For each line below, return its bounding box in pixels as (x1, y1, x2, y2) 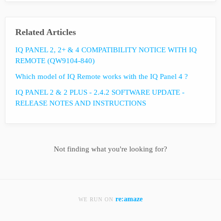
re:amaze (115, 195, 143, 203)
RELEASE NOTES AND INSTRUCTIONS (15, 99, 146, 107)
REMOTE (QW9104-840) (15, 57, 95, 65)
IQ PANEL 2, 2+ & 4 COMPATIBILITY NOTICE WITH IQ (15, 46, 197, 54)
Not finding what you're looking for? (54, 145, 167, 153)
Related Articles (15, 27, 76, 37)
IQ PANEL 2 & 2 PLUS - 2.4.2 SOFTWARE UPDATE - (15, 88, 184, 96)
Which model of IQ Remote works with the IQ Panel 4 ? (15, 73, 188, 80)
